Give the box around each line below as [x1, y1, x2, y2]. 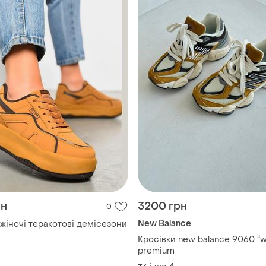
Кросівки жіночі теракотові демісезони [28, 218, 127, 230]
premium [138, 245, 175, 256]
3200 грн [138, 199, 187, 213]
